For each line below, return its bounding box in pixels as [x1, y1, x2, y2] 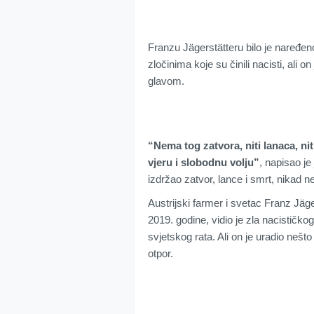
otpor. [148, 247, 173, 260]
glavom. [148, 75, 184, 88]
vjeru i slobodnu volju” [148, 156, 259, 169]
